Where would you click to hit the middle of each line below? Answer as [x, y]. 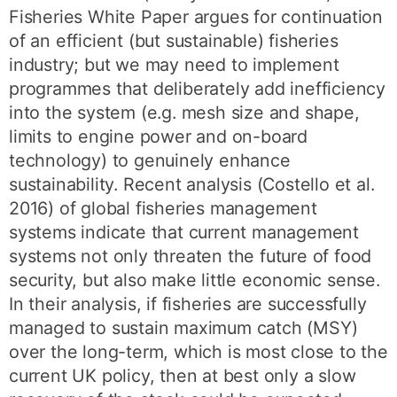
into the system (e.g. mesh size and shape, [184, 112]
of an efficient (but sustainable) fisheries [174, 40]
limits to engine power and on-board [159, 136]
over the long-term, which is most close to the [198, 351]
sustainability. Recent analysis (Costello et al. [192, 184]
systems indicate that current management [184, 232]
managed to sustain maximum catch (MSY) [183, 327]
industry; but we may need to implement [174, 64]
